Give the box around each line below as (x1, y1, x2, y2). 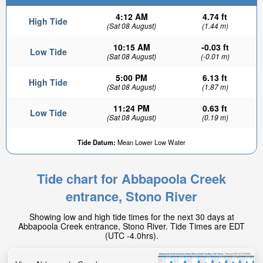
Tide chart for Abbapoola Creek (37, 169, 226, 188)
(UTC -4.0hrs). (104, 230, 159, 241)
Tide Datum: (77, 137, 116, 147)
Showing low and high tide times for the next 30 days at (29, 211, 234, 222)
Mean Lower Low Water (116, 137, 186, 147)
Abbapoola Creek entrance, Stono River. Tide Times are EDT (18, 220, 245, 232)
